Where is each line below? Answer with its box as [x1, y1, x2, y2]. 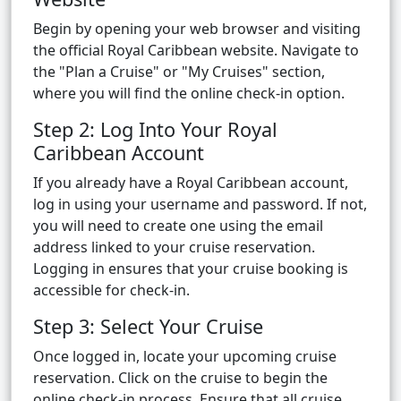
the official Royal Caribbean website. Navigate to [33, 40, 359, 61]
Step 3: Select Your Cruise [33, 313, 263, 340]
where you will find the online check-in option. [33, 83, 345, 104]
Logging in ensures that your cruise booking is [33, 259, 348, 279]
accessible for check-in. [33, 280, 190, 301]
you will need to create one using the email [33, 216, 323, 236]
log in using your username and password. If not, [33, 194, 367, 215]
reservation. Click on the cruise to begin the [33, 368, 328, 388]
